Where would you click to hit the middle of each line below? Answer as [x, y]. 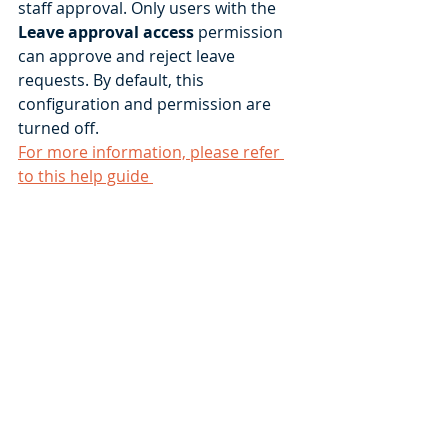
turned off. [60, 127]
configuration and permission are [146, 103]
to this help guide [85, 175]
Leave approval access [106, 31]
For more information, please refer [151, 151]
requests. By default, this [113, 79]
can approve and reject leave [128, 55]
